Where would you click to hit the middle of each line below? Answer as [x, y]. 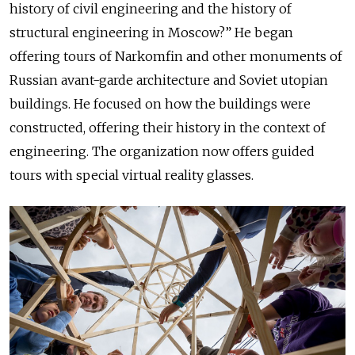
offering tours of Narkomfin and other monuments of [176, 56]
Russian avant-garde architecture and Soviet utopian [169, 80]
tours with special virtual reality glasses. [132, 175]
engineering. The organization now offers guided [162, 151]
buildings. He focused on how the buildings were [160, 103]
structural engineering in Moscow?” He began [151, 32]
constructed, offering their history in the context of [168, 127]
